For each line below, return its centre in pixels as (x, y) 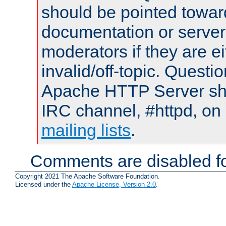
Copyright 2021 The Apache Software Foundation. (88, 177)
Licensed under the (44, 185)
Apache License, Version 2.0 (114, 185)
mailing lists (86, 130)
